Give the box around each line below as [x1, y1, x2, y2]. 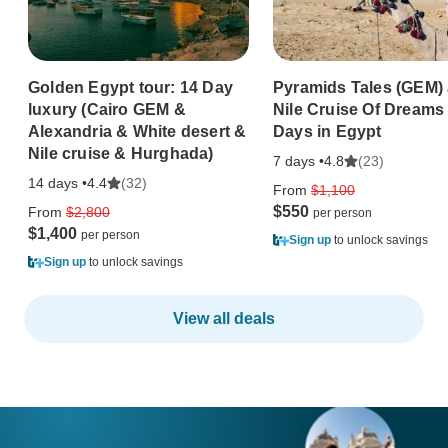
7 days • [273, 152, 324, 169]
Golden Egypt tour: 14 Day [28, 78, 233, 96]
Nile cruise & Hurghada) [28, 144, 214, 162]
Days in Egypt [273, 122, 382, 140]
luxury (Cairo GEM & [28, 100, 186, 118]
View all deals [173, 309, 275, 327]
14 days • [28, 174, 87, 191]
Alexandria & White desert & [28, 122, 247, 140]
